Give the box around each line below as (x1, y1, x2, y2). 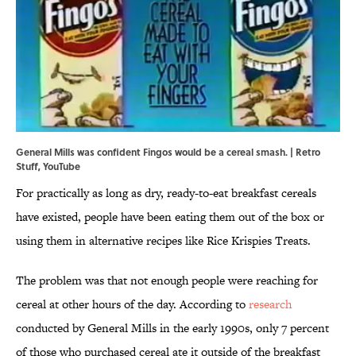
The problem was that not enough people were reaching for (16, 272, 318, 289)
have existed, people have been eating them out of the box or (16, 208, 324, 226)
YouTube (43, 159, 80, 174)
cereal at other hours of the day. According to (16, 296, 249, 313)
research (249, 296, 292, 313)
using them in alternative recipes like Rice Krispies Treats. (16, 232, 311, 250)
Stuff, (16, 159, 43, 174)
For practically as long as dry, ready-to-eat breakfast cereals (16, 184, 316, 202)
